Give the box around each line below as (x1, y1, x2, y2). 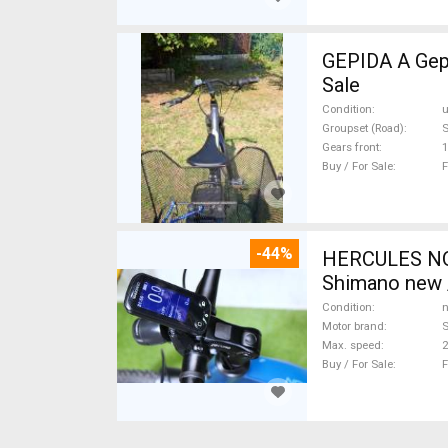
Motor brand (322, 319, 384, 333)
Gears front (322, 140, 379, 154)
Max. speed (322, 338, 381, 352)
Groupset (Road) (322, 121, 404, 135)
